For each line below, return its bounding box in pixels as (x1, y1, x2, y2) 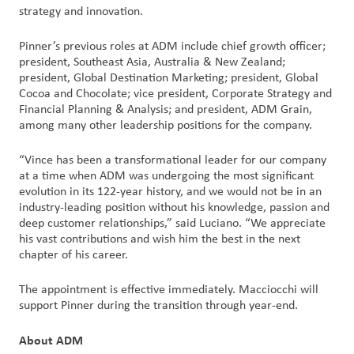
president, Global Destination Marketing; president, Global (19, 72, 318, 85)
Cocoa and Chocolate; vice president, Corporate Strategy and (19, 88, 332, 100)
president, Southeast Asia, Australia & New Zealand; (19, 56, 285, 69)
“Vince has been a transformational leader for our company (19, 154, 326, 167)
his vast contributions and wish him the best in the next (19, 233, 300, 246)
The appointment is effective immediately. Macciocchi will (19, 284, 318, 296)
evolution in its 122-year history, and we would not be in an (19, 186, 322, 198)
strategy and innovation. (19, 6, 143, 18)
